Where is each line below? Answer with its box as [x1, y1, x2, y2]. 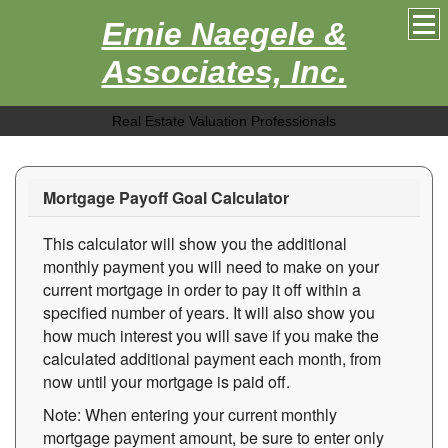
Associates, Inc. [101, 54, 347, 90]
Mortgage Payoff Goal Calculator [43, 186, 289, 209]
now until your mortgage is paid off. [43, 370, 290, 393]
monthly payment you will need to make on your [43, 255, 379, 278]
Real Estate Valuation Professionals [112, 113, 336, 129]
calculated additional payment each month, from [43, 347, 381, 370]
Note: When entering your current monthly [43, 403, 337, 426]
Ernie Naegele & [101, 16, 347, 52]
